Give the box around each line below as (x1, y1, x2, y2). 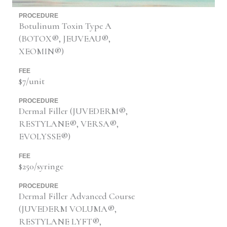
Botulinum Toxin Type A (18, 20, 111, 31)
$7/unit (18, 75, 45, 87)
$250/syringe (18, 160, 63, 172)
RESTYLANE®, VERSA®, (18, 118, 119, 129)
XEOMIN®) (18, 45, 64, 57)
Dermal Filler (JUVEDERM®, (18, 105, 128, 117)
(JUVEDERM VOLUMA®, (18, 203, 117, 214)
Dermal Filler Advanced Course (18, 190, 135, 202)
